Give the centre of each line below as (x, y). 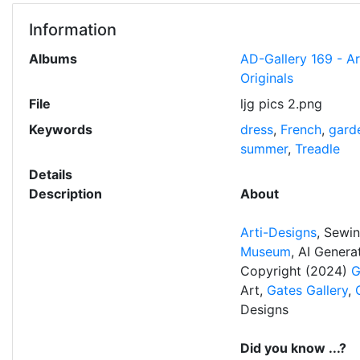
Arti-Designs (278, 233)
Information (73, 30)
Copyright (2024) (295, 271)
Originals (266, 78)
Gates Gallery (307, 290)
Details (51, 175)
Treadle (317, 149)
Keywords (61, 130)
